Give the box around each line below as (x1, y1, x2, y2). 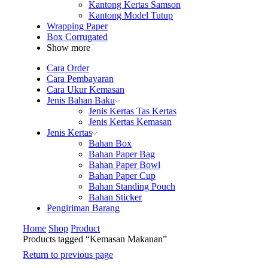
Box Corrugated (47, 31, 108, 42)
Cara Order (47, 62, 89, 73)
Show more (47, 42, 90, 53)
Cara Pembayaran (47, 73, 114, 84)
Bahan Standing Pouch (89, 181, 175, 191)
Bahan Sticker (89, 191, 142, 202)
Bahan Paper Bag (89, 148, 155, 159)
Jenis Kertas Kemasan (89, 116, 172, 127)
